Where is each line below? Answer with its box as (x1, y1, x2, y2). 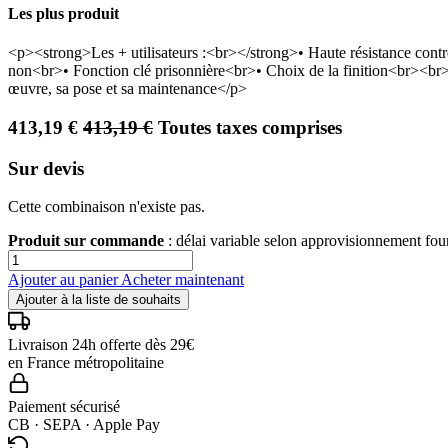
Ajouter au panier (8, 271, 121, 289)
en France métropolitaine (8, 354, 164, 372)
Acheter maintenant (121, 271, 244, 289)
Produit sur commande (8, 232, 164, 250)
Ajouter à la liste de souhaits (16, 292, 181, 308)
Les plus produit (8, 4, 119, 22)
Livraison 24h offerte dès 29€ (8, 336, 194, 354)
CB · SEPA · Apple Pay (8, 416, 160, 434)
